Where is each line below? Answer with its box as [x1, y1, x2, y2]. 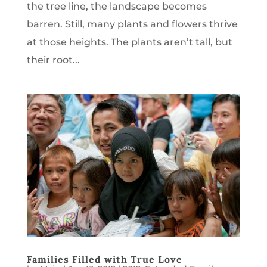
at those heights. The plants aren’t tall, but [26, 36, 232, 48]
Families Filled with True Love [26, 253, 182, 265]
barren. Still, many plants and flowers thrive [26, 18, 238, 30]
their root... [26, 54, 80, 66]
